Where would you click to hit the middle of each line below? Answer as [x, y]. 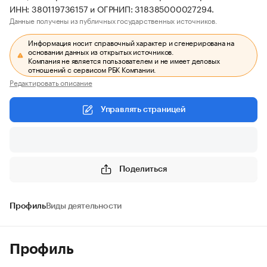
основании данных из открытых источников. [101, 51]
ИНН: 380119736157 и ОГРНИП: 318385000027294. [112, 8]
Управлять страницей [143, 110]
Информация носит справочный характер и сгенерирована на [131, 42]
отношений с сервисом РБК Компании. [92, 69]
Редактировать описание [51, 82]
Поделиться [143, 169]
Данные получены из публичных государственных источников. [114, 20]
